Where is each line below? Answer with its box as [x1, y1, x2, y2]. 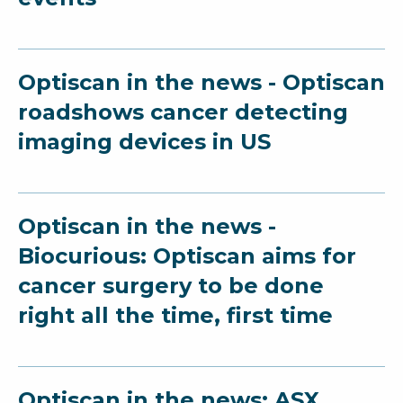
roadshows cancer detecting [18, 98, 348, 125]
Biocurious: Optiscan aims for [18, 242, 356, 269]
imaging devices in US [18, 128, 271, 155]
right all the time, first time [18, 301, 333, 328]
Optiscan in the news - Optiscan [18, 68, 385, 95]
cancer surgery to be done [18, 272, 324, 299]
